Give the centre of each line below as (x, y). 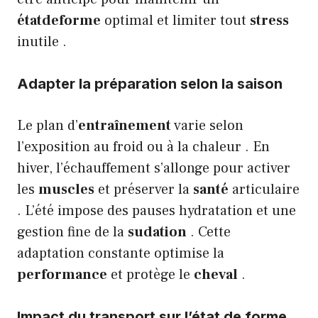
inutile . (42, 42)
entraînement (125, 126)
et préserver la (144, 190)
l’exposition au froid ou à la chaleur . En (143, 147)
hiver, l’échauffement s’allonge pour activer (154, 169)
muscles (66, 190)
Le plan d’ (48, 126)
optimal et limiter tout (175, 21)
